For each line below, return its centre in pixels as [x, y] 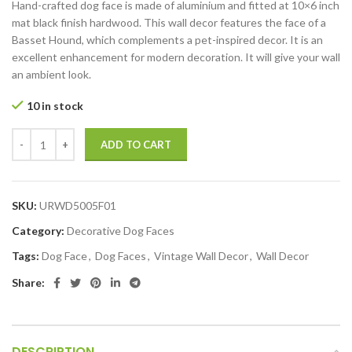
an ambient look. [51, 75]
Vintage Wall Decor [201, 256]
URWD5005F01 [78, 206]
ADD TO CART [136, 145]
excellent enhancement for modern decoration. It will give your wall [176, 57]
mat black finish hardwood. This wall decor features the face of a [169, 23]
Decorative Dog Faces [121, 231]
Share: [28, 283]
